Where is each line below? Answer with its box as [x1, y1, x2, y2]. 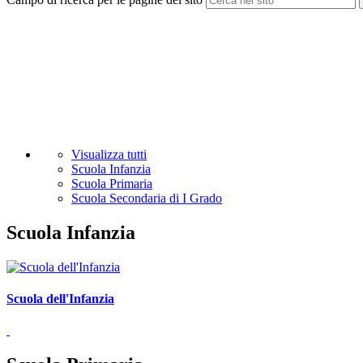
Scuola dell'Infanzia [6, 292, 114, 306]
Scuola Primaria [71, 177, 152, 191]
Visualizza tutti [71, 147, 147, 162]
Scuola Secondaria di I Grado [71, 191, 222, 206]
